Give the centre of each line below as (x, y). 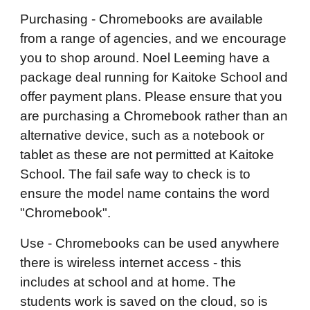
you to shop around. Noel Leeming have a (145, 58)
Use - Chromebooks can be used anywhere (150, 243)
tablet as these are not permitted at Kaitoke (147, 155)
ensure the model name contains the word (145, 193)
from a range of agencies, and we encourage (154, 38)
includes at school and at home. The (128, 282)
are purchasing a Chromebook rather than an (154, 116)
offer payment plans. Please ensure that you (152, 97)
